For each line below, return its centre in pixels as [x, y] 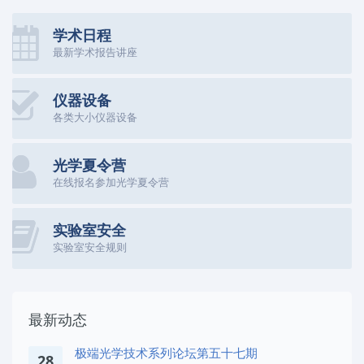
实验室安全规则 [90, 247]
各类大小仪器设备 [95, 117]
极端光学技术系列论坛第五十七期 [166, 352]
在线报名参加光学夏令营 [111, 182]
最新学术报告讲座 [95, 52]
